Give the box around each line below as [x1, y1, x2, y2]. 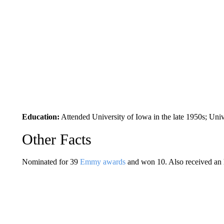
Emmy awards [79, 157, 125, 166]
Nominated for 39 [21, 157, 80, 166]
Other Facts [21, 130, 91, 147]
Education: [21, 112, 59, 121]
